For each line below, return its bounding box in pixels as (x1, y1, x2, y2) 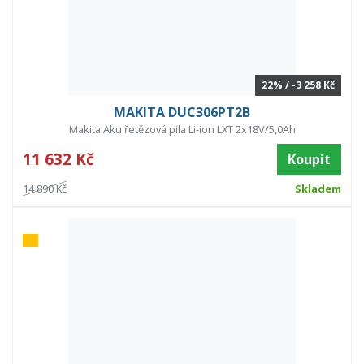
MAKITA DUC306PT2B (114, 103, 250, 122)
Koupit (288, 150, 331, 169)
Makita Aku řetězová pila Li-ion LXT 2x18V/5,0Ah (68, 122, 296, 137)
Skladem (294, 181, 341, 197)
